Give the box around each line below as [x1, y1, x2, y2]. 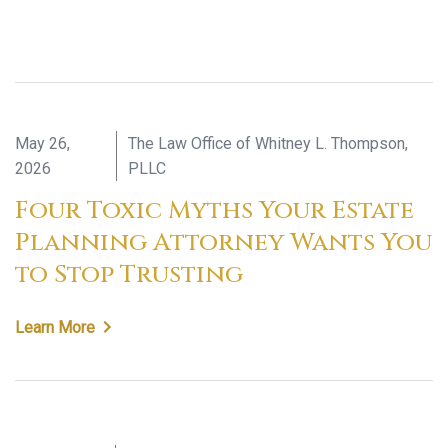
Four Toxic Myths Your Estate [15, 194, 414, 227]
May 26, [15, 134, 70, 153]
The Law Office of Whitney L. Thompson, [127, 134, 408, 153]
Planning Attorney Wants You [15, 226, 432, 259]
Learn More [15, 318, 95, 337]
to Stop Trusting [15, 258, 243, 291]
